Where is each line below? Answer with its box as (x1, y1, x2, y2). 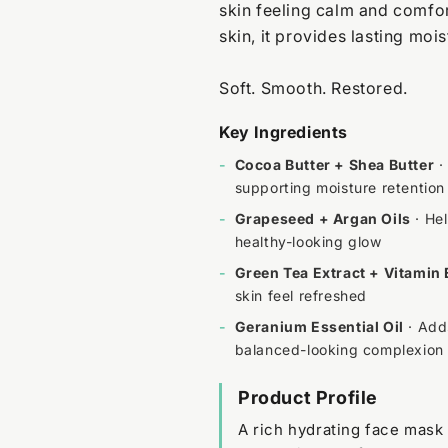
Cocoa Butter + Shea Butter (234, 155, 435, 173)
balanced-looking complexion (234, 340, 444, 358)
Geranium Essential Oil (234, 317, 404, 335)
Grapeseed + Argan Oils (234, 209, 411, 227)
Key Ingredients (219, 121, 348, 142)
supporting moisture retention (234, 178, 446, 196)
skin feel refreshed (234, 286, 368, 304)
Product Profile (238, 386, 378, 408)
